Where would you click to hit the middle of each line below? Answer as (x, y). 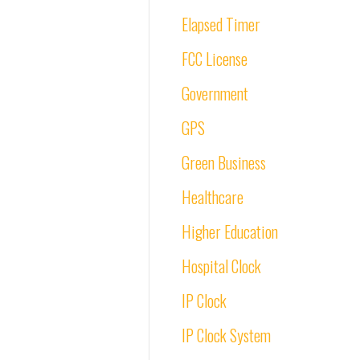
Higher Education (230, 231)
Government (215, 93)
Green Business (224, 162)
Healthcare (213, 197)
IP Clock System (226, 335)
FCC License (215, 59)
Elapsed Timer (221, 24)
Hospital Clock (221, 266)
